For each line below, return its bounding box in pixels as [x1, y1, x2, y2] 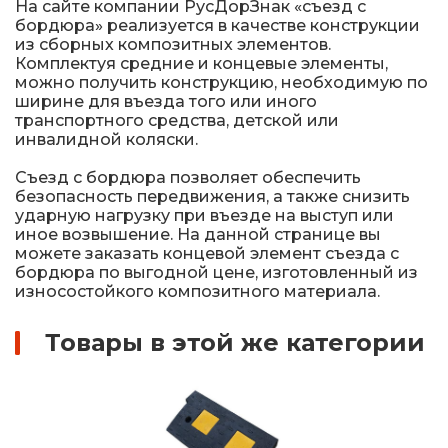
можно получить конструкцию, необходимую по [15, 73, 428, 93]
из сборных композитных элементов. [15, 35, 331, 55]
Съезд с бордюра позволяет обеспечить [15, 168, 361, 188]
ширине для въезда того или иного [15, 92, 317, 112]
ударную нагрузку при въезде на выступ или [15, 206, 394, 226]
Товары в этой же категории [45, 328, 425, 358]
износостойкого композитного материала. [15, 282, 380, 302]
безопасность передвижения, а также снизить [15, 187, 410, 207]
